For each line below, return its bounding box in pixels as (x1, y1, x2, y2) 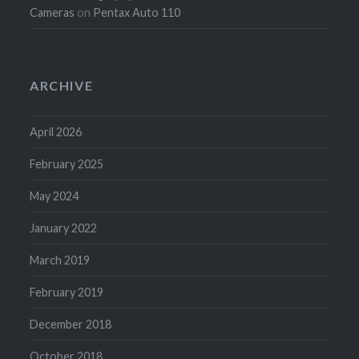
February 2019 (30, 285, 104, 300)
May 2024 (30, 189, 79, 204)
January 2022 (30, 221, 98, 236)
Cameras (30, 6, 75, 20)
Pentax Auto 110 (93, 6, 181, 20)
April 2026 (30, 125, 83, 139)
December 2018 (30, 317, 112, 332)
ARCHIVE (30, 78, 94, 94)
